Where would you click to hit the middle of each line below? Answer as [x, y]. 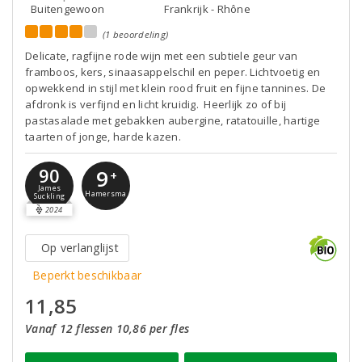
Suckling [49, 197]
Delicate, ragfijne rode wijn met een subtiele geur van [162, 56]
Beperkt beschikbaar [88, 275]
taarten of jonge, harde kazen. [103, 137]
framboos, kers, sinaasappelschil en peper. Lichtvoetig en [173, 72]
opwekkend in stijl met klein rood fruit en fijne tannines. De [176, 88]
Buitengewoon [68, 9]
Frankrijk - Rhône [207, 9]
